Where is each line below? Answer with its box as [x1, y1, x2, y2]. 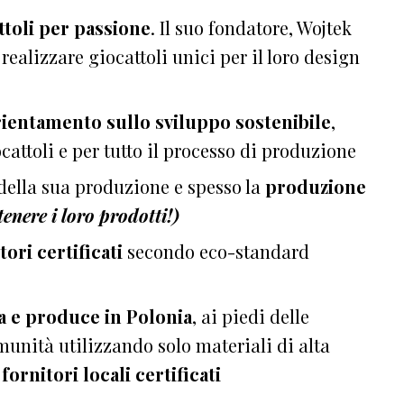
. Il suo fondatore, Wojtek [151, 15, 352, 41]
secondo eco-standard [123, 239, 309, 264]
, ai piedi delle [192, 304, 309, 329]
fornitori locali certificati [2, 362, 221, 387]
